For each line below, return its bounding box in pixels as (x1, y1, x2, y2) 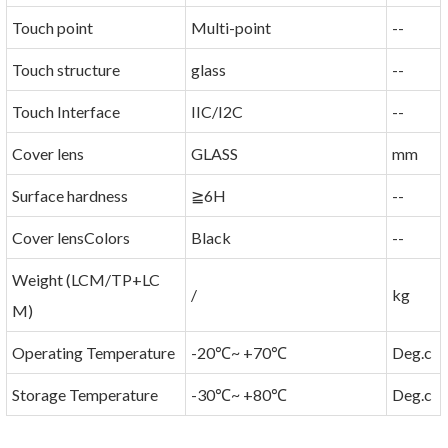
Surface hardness (12, 186, 129, 206)
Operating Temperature (12, 343, 176, 363)
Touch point (12, 18, 94, 38)
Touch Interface (12, 102, 121, 122)
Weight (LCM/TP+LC (12, 270, 161, 290)
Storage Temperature (12, 385, 159, 405)
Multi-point (191, 18, 272, 38)
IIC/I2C (191, 102, 244, 122)
